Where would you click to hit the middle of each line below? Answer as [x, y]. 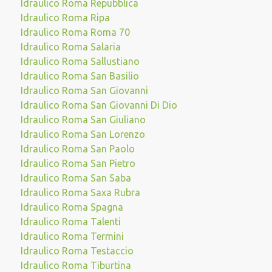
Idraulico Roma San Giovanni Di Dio [99, 105]
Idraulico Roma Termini [72, 236]
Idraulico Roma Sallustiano [80, 61]
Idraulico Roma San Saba [76, 178]
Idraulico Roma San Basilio [80, 76]
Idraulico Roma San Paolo [77, 149]
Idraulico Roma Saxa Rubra [80, 192]
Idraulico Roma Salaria [70, 47]
